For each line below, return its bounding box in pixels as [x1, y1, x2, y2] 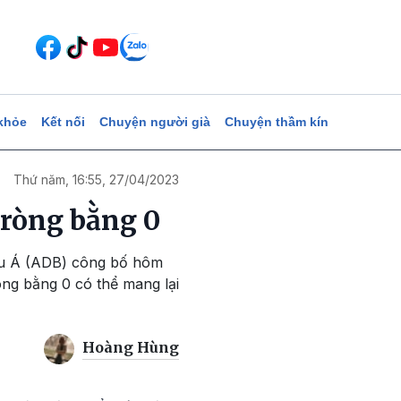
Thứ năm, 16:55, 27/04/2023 [13, 172, 179, 187]
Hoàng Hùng [82, 338, 179, 357]
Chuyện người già [98, 115, 210, 129]
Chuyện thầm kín [224, 115, 328, 129]
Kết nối [40, 115, 85, 129]
